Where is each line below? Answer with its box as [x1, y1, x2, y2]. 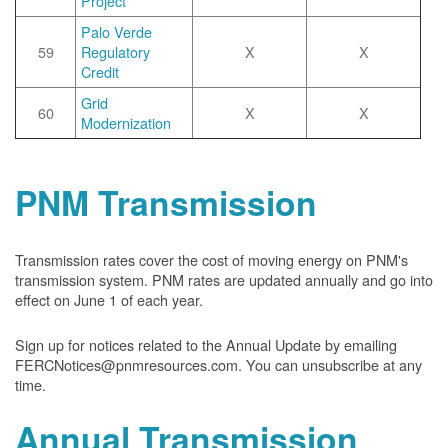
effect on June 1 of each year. [15, 289, 203, 310]
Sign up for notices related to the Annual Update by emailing [15, 334, 397, 355]
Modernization [81, 112, 171, 133]
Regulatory [81, 41, 150, 62]
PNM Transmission [15, 178, 317, 226]
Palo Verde [81, 21, 152, 42]
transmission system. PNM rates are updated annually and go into [15, 269, 433, 290]
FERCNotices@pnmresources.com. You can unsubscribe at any [15, 354, 422, 375]
